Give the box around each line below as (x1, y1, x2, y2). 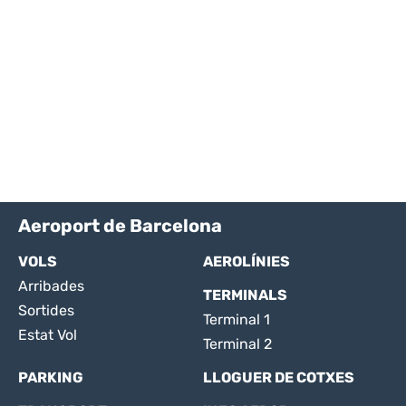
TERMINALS (203, 286, 287, 304)
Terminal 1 (203, 311, 270, 328)
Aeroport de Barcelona (18, 215, 222, 237)
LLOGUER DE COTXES (203, 369, 354, 386)
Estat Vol (18, 326, 77, 343)
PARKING (18, 369, 83, 386)
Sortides (18, 302, 74, 319)
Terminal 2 (203, 335, 272, 353)
